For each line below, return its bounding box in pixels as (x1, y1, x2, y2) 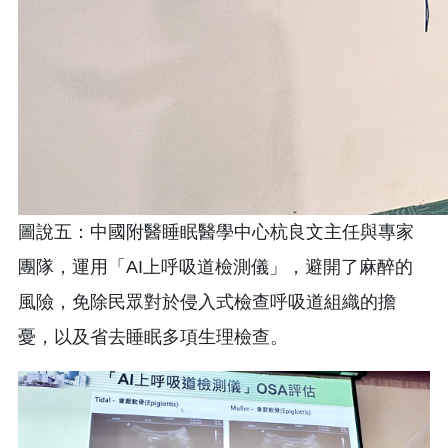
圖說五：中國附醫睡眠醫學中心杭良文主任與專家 (18, 221, 414, 242)
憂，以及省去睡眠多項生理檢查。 (18, 326, 288, 347)
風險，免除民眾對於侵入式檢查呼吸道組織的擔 (18, 291, 396, 312)
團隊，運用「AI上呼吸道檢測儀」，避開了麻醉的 (18, 256, 413, 277)
